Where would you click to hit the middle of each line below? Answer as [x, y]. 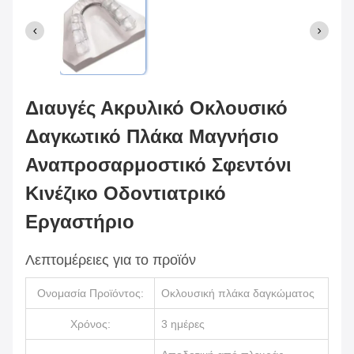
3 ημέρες [183, 324]
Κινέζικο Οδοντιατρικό [126, 193]
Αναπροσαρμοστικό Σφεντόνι [158, 165]
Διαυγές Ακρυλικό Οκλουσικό [156, 108]
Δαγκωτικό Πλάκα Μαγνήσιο [152, 136]
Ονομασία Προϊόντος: [90, 293]
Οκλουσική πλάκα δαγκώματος [238, 293]
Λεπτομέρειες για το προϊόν [111, 260]
